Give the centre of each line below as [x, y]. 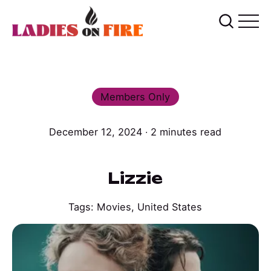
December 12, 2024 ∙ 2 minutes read [135, 132]
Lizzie [135, 178]
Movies [114, 207]
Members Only [135, 96]
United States [170, 207]
